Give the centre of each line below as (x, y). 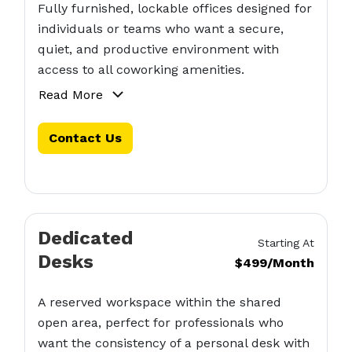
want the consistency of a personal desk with (173, 343)
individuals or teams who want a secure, (160, 29)
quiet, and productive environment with (158, 49)
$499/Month (275, 263)
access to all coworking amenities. (141, 70)
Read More (70, 95)
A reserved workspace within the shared (159, 302)
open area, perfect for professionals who (160, 323)
